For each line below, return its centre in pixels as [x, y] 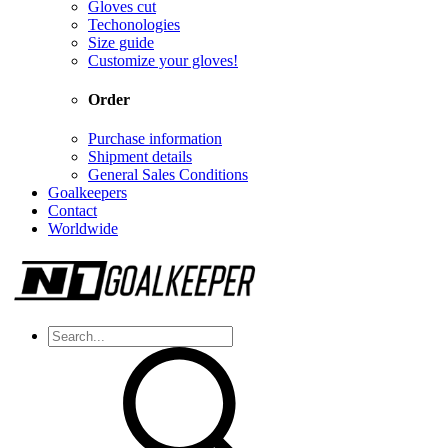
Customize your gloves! [163, 60]
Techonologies [134, 24]
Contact [72, 211]
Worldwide [83, 229]
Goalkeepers [87, 193]
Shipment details [140, 157]
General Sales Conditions [168, 175]
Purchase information [155, 139]
